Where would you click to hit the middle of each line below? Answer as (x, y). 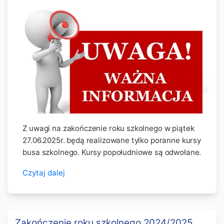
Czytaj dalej (44, 173)
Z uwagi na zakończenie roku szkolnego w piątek (108, 128)
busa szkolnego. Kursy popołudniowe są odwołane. (112, 152)
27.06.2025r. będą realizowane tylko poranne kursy (112, 140)
